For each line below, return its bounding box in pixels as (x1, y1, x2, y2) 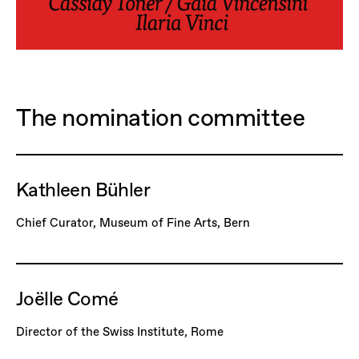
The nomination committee (16, 100, 305, 134)
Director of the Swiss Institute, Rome (16, 323, 224, 341)
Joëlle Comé (16, 285, 119, 313)
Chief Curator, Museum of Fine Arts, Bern (16, 213, 250, 231)
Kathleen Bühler (16, 175, 150, 203)
